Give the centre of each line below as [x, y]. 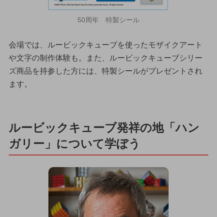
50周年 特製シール [108, 20]
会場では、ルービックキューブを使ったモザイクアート [105, 45]
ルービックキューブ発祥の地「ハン [104, 127]
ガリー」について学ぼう [74, 143]
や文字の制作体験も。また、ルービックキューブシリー [105, 58]
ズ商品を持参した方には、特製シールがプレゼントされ [105, 71]
